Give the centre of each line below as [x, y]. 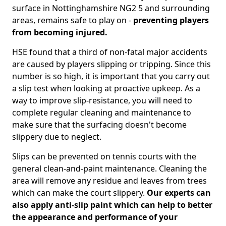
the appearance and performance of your [95, 217]
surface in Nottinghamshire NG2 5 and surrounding [111, 8]
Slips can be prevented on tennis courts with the [104, 156]
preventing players [171, 20]
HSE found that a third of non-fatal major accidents [110, 52]
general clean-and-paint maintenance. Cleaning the [109, 168]
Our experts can [178, 193]
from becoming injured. [60, 32]
